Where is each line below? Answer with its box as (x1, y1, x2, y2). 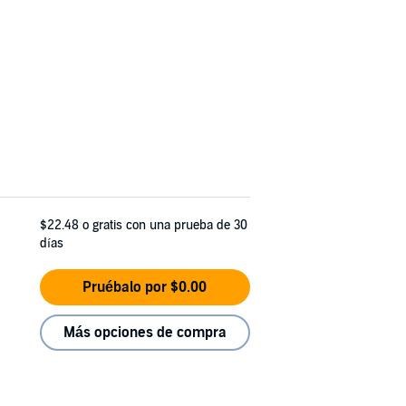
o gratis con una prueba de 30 (82, 217, 247, 233)
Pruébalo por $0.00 (82, 278, 208, 296)
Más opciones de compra (63, 324, 227, 342)
